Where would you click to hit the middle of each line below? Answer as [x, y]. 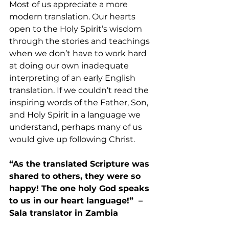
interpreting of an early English [73, 78]
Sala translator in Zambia [64, 213]
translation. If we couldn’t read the [80, 90]
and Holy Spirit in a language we [76, 115]
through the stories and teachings [81, 41]
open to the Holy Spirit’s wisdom [77, 29]
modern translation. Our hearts [73, 17]
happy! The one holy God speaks [81, 188]
